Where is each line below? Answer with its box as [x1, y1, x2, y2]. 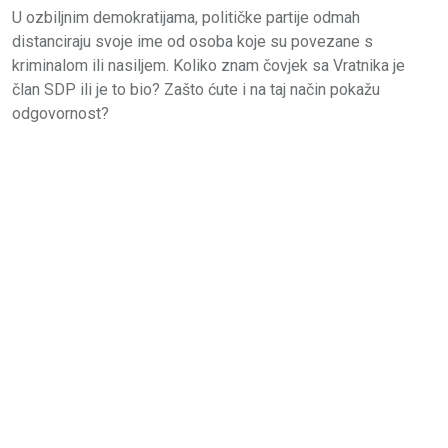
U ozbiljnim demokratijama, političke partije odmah [12, 7, 360, 27]
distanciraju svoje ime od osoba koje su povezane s [12, 31, 373, 51]
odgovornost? [12, 103, 109, 123]
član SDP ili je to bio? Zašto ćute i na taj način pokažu [12, 79, 380, 99]
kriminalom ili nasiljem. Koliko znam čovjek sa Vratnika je [12, 55, 405, 75]
